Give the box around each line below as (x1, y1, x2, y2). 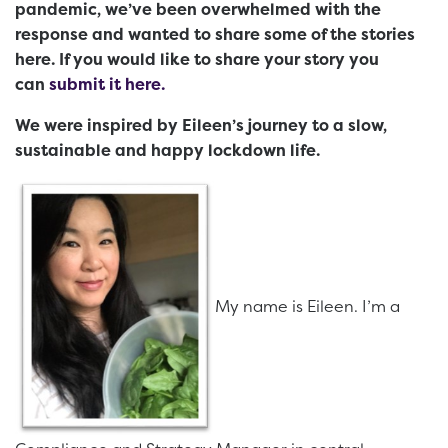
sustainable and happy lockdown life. (15, 139, 324, 162)
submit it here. (45, 73, 165, 96)
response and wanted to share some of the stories (15, 23, 415, 46)
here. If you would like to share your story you (15, 48, 379, 71)
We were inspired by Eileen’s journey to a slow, (15, 114, 387, 137)
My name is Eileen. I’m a (215, 295, 400, 318)
